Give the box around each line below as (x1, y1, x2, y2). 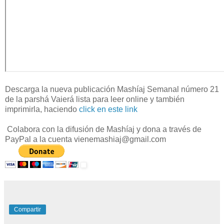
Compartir (14, 206, 41, 213)
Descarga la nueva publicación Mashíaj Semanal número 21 (5, 85, 219, 94)
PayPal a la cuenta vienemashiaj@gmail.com (5, 135, 166, 144)
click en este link (79, 105, 137, 114)
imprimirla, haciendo (5, 105, 79, 114)
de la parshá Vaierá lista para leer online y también (5, 95, 184, 104)
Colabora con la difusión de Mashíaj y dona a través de (5, 125, 201, 134)
